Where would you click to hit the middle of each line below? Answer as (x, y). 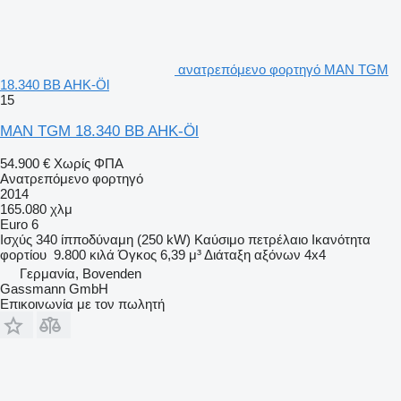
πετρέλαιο (278, 239)
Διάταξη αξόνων (252, 254)
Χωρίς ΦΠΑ (89, 163)
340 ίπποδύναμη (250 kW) (113, 239)
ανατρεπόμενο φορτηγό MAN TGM (283, 69)
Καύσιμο (219, 239)
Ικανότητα (341, 239)
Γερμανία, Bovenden (81, 273)
